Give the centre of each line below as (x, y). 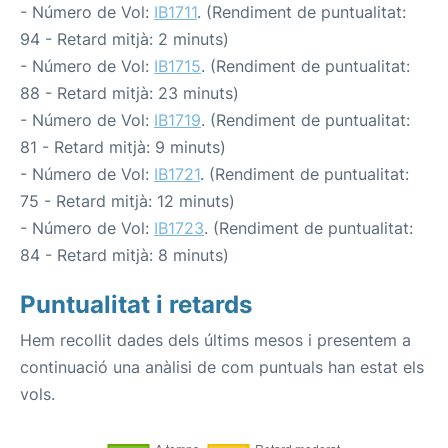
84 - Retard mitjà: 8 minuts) (124, 255)
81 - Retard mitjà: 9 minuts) (123, 147)
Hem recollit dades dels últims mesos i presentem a (215, 340)
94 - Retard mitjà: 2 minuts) (124, 39)
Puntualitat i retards (136, 304)
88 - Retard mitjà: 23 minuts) (129, 93)
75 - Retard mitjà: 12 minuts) (127, 201)
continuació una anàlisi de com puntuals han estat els (222, 367)
